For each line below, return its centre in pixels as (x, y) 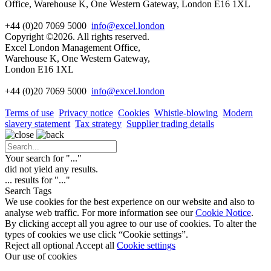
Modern (238, 113)
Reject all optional (39, 246)
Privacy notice (86, 113)
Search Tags (28, 191)
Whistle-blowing (186, 113)
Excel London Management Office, (73, 48)
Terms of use (29, 113)
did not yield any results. (51, 169)
